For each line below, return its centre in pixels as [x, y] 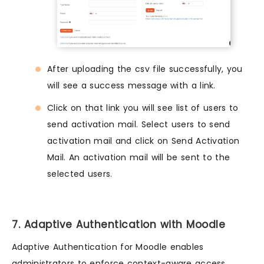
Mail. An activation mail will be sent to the [139, 157]
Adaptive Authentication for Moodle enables [108, 247]
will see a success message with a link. [131, 85]
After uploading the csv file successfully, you [145, 69]
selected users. [80, 174]
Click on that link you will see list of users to [143, 108]
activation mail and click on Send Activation [143, 141]
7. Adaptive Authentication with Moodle [118, 224]
